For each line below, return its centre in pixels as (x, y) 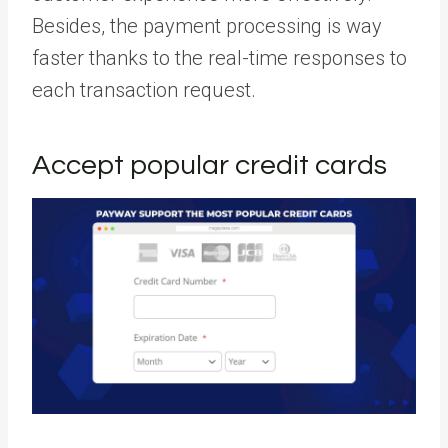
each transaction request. (146, 89)
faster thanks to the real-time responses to (219, 57)
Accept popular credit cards (212, 165)
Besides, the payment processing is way (207, 25)
